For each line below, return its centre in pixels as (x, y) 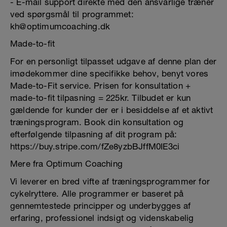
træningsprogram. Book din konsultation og (97, 122)
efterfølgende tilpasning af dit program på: (94, 134)
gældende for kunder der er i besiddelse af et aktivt (112, 110)
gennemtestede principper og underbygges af (101, 206)
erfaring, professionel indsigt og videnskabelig (102, 218)
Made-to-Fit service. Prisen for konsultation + (101, 86)
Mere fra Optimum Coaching (66, 164)
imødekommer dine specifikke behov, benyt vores (109, 73)
